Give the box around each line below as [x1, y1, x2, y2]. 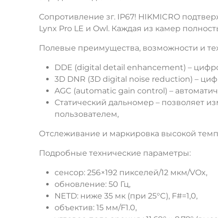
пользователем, [54, 109, 119, 119]
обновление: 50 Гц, [54, 180, 130, 189]
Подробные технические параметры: [39, 148, 191, 158]
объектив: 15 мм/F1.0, [54, 203, 137, 213]
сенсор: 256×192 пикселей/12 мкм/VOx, [54, 168, 207, 178]
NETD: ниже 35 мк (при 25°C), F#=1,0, [54, 191, 198, 201]
